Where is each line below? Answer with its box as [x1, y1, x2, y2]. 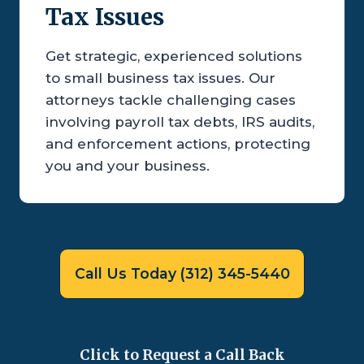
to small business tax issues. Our [45, 70, 275, 87]
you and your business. [45, 158, 210, 175]
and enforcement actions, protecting [45, 136, 310, 153]
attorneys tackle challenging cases [45, 92, 296, 109]
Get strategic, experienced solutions [45, 48, 302, 65]
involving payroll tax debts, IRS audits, [45, 114, 314, 131]
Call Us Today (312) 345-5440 [74, 265, 290, 283]
